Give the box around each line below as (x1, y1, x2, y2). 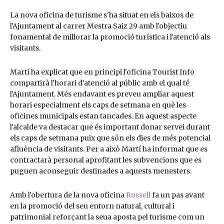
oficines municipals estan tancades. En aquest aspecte (10, 111, 196, 120)
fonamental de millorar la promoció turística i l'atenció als (10, 32, 210, 41)
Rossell (126, 190, 150, 199)
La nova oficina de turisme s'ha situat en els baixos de (10, 10, 193, 19)
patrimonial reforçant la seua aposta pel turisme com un (10, 212, 204, 221)
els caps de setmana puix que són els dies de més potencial (10, 133, 210, 142)
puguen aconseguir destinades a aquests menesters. (10, 166, 191, 175)
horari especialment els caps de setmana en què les (10, 100, 186, 109)
